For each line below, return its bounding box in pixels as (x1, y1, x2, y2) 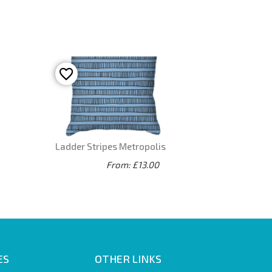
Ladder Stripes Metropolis (55, 141, 166, 152)
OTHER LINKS (94, 252, 161, 266)
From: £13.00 (106, 159, 159, 171)
